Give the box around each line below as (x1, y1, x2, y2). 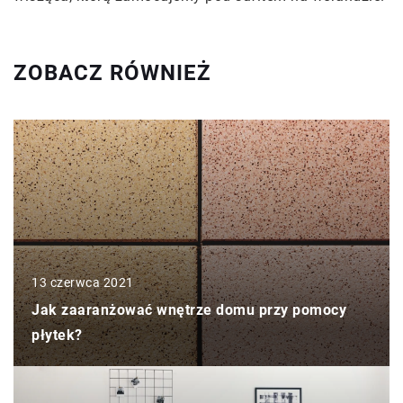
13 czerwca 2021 (31, 274, 134, 290)
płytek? (31, 326, 83, 344)
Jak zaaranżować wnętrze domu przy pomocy (31, 300, 346, 318)
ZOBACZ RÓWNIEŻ (13, 60, 211, 85)
